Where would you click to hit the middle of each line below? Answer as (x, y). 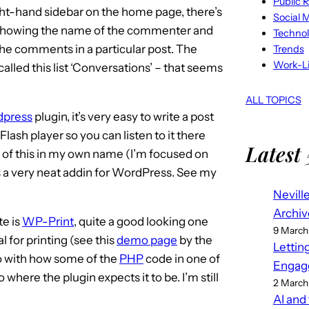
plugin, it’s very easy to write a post (123, 116)
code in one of (182, 258)
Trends (288, 49)
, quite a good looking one (141, 221)
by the (195, 240)
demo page (147, 240)
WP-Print (48, 221)
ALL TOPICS (273, 100)
